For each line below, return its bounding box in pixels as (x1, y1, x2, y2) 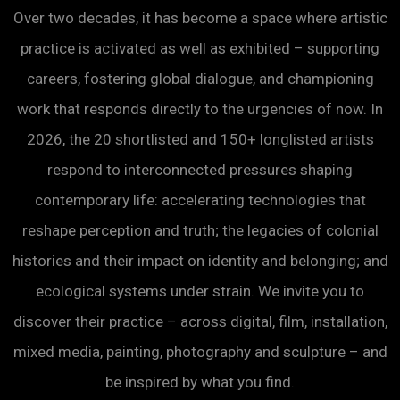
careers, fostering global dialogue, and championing (26, 70, 374, 87)
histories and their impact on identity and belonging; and (12, 252, 388, 270)
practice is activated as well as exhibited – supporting (21, 39, 379, 57)
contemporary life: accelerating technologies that (34, 191, 366, 209)
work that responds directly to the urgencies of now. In (17, 100, 383, 118)
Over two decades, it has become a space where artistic (12, 9, 387, 27)
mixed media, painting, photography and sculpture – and (12, 343, 387, 361)
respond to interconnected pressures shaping (47, 161, 353, 179)
